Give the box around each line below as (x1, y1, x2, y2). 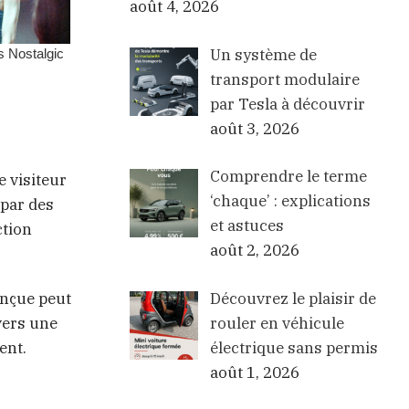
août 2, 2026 (209, 240, 299, 261)
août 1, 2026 (209, 362, 299, 383)
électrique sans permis (209, 337, 378, 358)
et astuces (209, 215, 284, 236)
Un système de (209, 44, 317, 65)
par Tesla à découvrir (209, 93, 365, 114)
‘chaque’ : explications (209, 191, 371, 212)
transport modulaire (209, 68, 360, 89)
